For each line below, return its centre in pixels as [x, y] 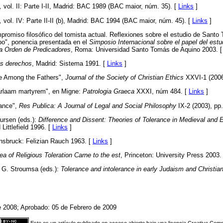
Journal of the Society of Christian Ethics [124, 78]
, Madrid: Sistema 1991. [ [69, 64]
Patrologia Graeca [109, 92]
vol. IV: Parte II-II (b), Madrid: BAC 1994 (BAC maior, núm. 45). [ [97, 20]
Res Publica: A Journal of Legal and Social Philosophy [98, 106]
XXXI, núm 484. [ [162, 92]
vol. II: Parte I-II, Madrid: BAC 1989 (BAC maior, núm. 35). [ [90, 6]
